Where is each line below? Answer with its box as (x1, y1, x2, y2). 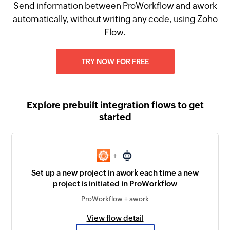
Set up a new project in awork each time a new (31, 168, 199, 178)
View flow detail (86, 214, 144, 223)
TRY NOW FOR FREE (81, 57, 149, 66)
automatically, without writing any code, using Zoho (12, 14, 218, 24)
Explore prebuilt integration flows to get (26, 100, 204, 110)
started (99, 111, 131, 122)
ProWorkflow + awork (81, 195, 149, 203)
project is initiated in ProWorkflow (53, 179, 177, 188)
